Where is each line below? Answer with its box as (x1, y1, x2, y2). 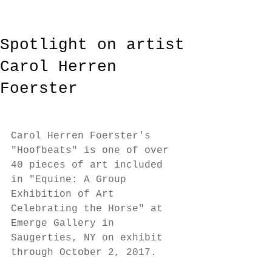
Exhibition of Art (11, 189, 120, 200)
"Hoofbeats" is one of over (11, 145, 175, 157)
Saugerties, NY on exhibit (11, 233, 169, 244)
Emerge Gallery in (11, 218, 120, 229)
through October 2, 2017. (11, 247, 163, 259)
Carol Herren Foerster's (11, 131, 157, 142)
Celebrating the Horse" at (11, 203, 169, 215)
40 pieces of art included (11, 160, 169, 171)
